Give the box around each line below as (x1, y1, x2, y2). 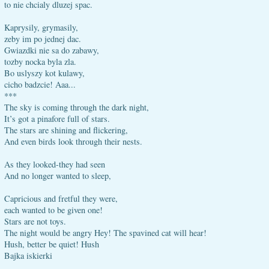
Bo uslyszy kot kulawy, (4, 67, 85, 79)
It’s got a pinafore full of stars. (4, 113, 110, 124)
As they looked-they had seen (4, 159, 105, 170)
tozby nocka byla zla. (4, 56, 76, 67)
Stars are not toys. (4, 216, 66, 227)
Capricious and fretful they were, (4, 193, 118, 204)
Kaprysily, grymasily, (4, 22, 78, 33)
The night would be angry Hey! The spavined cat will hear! (4, 227, 207, 238)
